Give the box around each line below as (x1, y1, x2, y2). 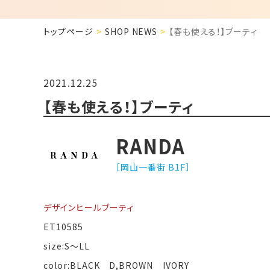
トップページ (43, 25, 93, 37)
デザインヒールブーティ (43, 201, 134, 213)
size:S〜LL (43, 239, 90, 252)
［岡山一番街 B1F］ (116, 160, 190, 173)
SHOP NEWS (104, 25, 158, 37)
